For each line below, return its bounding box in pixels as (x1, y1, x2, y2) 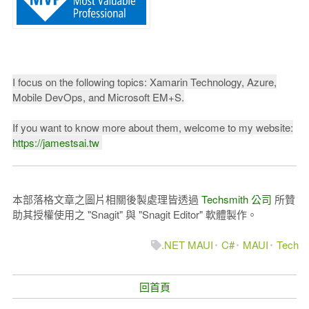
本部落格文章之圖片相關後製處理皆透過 (12, 192, 201, 207)
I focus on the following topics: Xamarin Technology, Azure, (12, 74, 277, 90)
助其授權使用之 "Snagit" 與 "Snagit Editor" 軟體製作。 (12, 207, 257, 222)
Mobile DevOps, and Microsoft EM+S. (12, 90, 184, 105)
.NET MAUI (161, 237, 214, 252)
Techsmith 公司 (201, 192, 272, 207)
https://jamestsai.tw (12, 135, 102, 150)
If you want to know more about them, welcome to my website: (12, 120, 293, 135)
